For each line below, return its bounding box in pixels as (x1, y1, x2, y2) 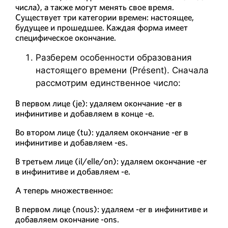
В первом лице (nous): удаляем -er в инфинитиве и (15, 203, 208, 215)
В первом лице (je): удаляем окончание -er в (15, 97, 182, 109)
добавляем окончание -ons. (15, 213, 119, 225)
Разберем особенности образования (36, 52, 192, 63)
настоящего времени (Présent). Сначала (36, 65, 209, 75)
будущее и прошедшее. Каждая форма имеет (15, 21, 188, 33)
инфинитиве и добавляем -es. (15, 136, 128, 148)
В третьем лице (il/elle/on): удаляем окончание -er (15, 155, 207, 167)
